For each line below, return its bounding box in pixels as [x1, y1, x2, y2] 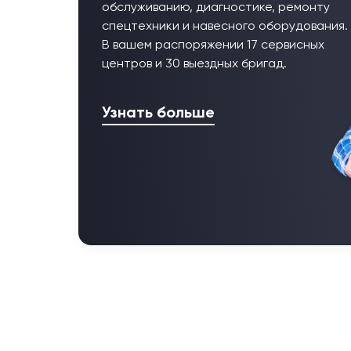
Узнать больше [102, 106, 215, 122]
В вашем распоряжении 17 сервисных [102, 39, 324, 52]
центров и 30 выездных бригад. [102, 58, 287, 71]
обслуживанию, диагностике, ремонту [102, 2, 330, 15]
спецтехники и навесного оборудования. [102, 20, 348, 34]
